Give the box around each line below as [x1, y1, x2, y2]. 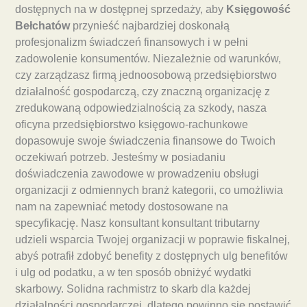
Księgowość [226, 3, 291, 15]
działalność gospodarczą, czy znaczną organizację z [15, 85, 270, 97]
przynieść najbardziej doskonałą [70, 19, 230, 32]
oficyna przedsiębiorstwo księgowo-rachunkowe [15, 118, 248, 130]
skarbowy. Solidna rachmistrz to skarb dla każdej [15, 282, 251, 295]
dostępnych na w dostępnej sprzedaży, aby [15, 3, 226, 15]
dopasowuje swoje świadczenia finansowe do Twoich [15, 134, 275, 147]
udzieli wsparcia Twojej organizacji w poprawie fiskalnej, [15, 233, 290, 245]
